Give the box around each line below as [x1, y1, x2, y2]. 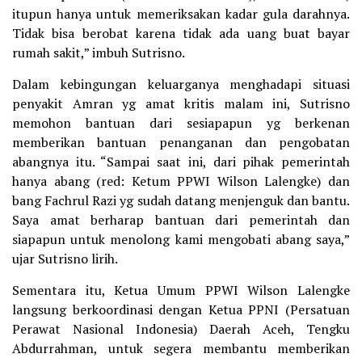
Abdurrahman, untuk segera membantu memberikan [12, 339, 350, 358]
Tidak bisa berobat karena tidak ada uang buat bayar [12, 24, 350, 43]
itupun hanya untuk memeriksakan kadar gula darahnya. [12, 5, 350, 23]
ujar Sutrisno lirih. [12, 250, 118, 268]
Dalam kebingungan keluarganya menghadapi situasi [12, 75, 350, 94]
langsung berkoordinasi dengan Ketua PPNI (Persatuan [12, 301, 350, 319]
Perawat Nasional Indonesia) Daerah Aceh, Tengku [12, 320, 350, 339]
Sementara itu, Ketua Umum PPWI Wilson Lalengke [12, 281, 350, 300]
